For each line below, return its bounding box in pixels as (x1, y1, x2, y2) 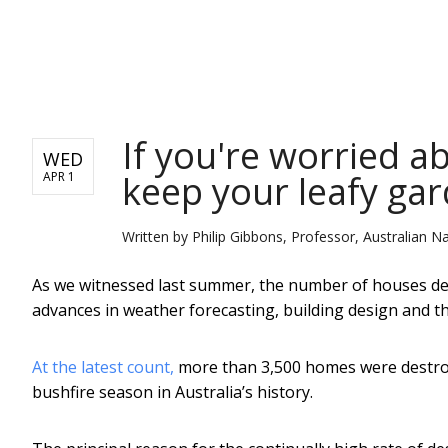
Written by (122, 226, 192, 246)
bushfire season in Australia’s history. (32, 380, 313, 403)
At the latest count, (32, 355, 174, 378)
